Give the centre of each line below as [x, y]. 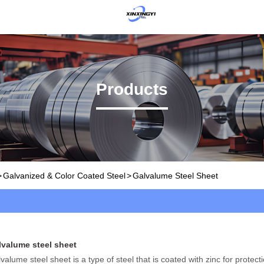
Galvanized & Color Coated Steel [64, 175]
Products [132, 89]
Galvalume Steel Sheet [175, 175]
